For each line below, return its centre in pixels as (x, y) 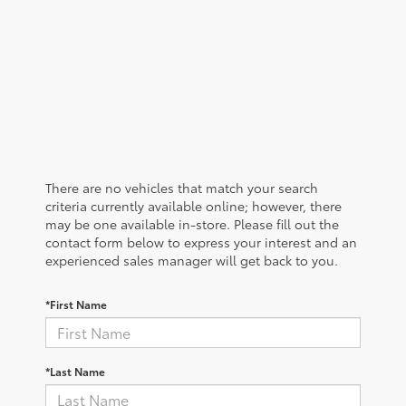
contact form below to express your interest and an (201, 242)
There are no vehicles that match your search (182, 187)
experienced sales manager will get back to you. (192, 260)
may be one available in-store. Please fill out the (192, 223)
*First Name (76, 304)
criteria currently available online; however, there (193, 205)
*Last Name (75, 371)
